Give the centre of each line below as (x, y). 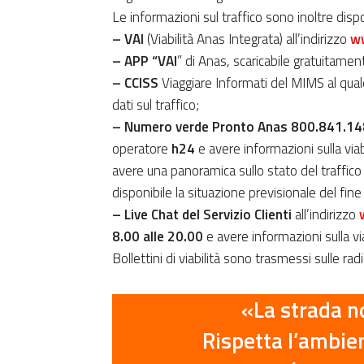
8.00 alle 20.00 (159, 236)
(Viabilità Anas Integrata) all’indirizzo (249, 39)
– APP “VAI (145, 61)
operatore (142, 148)
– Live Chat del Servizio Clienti (204, 214)
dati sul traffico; (156, 104)
